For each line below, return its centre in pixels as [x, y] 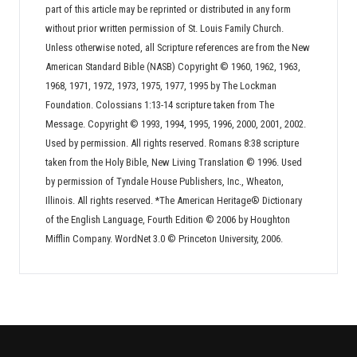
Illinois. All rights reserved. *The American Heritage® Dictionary [174, 200]
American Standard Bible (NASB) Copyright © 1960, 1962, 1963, [173, 67]
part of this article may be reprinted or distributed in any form [168, 9]
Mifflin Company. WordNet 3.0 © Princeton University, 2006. [164, 239]
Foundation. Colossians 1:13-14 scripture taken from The [160, 105]
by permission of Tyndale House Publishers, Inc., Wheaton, [165, 181]
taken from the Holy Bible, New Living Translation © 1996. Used [174, 162]
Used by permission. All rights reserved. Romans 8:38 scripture [172, 143]
